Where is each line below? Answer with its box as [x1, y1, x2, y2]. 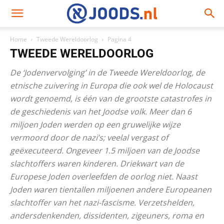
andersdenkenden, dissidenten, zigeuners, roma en [10, 210, 204, 221]
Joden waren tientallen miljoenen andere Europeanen [10, 184, 211, 195]
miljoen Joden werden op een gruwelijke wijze [10, 119, 180, 130]
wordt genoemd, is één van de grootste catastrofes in [10, 93, 211, 104]
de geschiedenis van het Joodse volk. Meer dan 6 [10, 106, 191, 117]
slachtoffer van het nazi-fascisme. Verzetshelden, [10, 197, 194, 208]
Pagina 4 [107, 35, 131, 43]
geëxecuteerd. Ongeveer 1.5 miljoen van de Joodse [10, 145, 199, 156]
